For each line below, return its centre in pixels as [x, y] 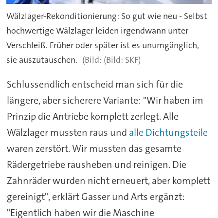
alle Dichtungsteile [168, 133]
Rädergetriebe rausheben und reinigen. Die [96, 165]
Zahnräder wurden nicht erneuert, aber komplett [108, 181]
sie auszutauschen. [42, 60]
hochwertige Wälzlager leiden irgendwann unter [98, 30]
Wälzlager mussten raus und [68, 133]
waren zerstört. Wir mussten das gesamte [94, 149]
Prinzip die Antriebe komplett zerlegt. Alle [92, 117]
